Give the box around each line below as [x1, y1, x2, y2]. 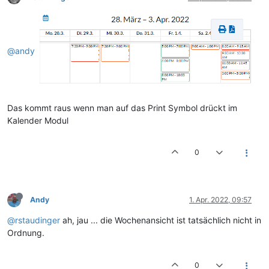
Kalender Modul [7, 115, 68, 125]
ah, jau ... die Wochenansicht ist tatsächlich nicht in [60, 214, 261, 225]
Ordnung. [7, 227, 44, 238]
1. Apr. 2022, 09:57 [189, 195, 252, 204]
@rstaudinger [7, 214, 60, 225]
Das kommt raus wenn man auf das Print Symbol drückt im [7, 102, 237, 113]
